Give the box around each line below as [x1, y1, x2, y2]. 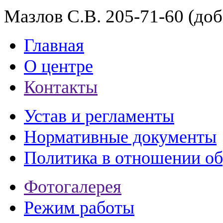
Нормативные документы [24, 126, 217, 147]
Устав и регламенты [24, 106, 174, 126]
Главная [24, 35, 84, 55]
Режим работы [24, 197, 134, 218]
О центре [24, 56, 93, 76]
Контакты [24, 77, 98, 97]
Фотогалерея [24, 176, 121, 197]
